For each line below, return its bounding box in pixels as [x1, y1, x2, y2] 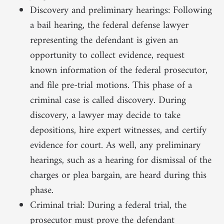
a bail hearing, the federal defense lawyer [30, 16, 188, 34]
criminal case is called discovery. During [30, 91, 186, 109]
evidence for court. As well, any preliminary [30, 136, 200, 154]
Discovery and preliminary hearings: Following [30, 1, 212, 19]
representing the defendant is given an [30, 31, 178, 49]
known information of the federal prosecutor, [30, 61, 207, 79]
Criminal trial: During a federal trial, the [30, 196, 186, 214]
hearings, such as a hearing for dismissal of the [30, 151, 211, 169]
